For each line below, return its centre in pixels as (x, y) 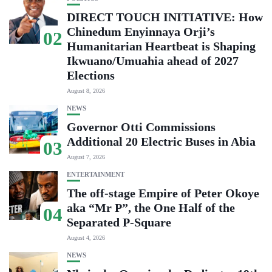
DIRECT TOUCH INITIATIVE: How (165, 17)
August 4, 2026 (86, 237)
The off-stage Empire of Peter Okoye (163, 193)
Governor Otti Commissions (141, 127)
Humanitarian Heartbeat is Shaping (161, 46)
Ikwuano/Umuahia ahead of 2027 (153, 60)
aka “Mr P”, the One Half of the (151, 207)
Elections (91, 75)
